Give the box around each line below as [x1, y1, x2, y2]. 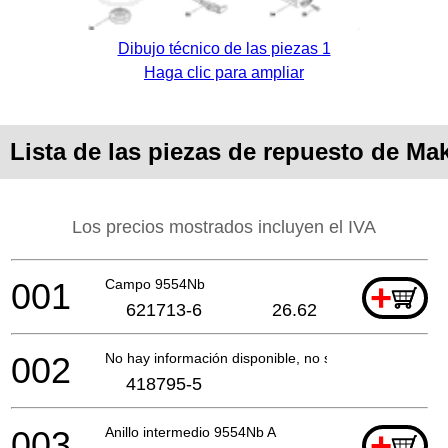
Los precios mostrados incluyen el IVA [72, 216, 376, 237]
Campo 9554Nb [105, 275, 205, 292]
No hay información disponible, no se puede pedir [105, 349, 419, 366]
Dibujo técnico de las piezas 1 [117, 39, 331, 57]
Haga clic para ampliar [144, 63, 304, 81]
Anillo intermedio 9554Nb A [105, 423, 276, 440]
